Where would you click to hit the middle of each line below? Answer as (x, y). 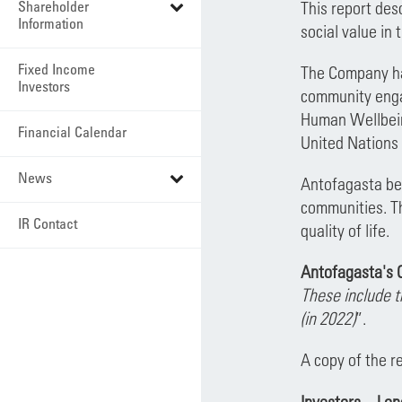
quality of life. (345, 230)
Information (51, 23)
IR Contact (48, 223)
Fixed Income (57, 69)
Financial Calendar (72, 132)
